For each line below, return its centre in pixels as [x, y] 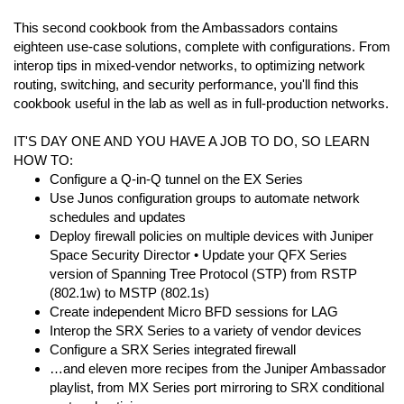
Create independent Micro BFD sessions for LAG [194, 312]
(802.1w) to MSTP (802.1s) [129, 293]
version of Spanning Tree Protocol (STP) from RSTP [203, 274]
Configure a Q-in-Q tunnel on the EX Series [176, 179]
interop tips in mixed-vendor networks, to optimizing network [189, 65]
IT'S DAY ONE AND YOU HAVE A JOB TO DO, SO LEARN [192, 141]
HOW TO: [43, 160]
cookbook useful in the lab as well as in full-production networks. [201, 103]
